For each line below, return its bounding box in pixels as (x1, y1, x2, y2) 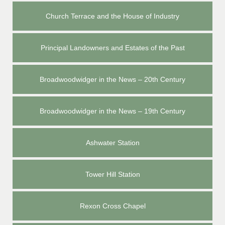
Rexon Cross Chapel (79, 202, 146, 210)
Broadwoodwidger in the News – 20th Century (40, 75, 185, 83)
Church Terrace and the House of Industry (46, 12, 179, 20)
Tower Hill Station (85, 170, 140, 178)
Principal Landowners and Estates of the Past (40, 44, 185, 52)
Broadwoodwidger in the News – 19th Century (40, 107, 185, 115)
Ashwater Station (85, 139, 140, 147)
